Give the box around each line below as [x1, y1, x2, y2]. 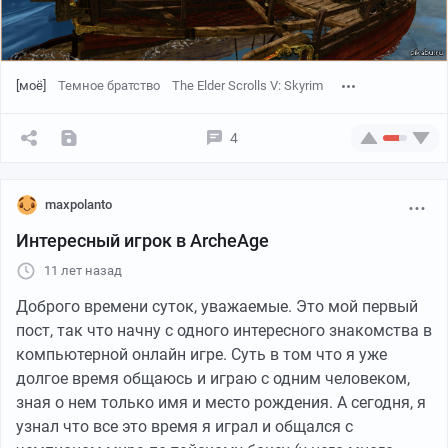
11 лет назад [44, 262, 122, 278]
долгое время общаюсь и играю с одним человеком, [16, 368, 410, 388]
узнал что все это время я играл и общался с [16, 416, 353, 436]
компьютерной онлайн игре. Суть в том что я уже [16, 344, 387, 364]
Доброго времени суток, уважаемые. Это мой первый [16, 296, 418, 316]
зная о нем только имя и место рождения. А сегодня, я [16, 392, 426, 412]
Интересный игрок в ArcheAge [16, 229, 269, 251]
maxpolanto [45, 196, 112, 212]
